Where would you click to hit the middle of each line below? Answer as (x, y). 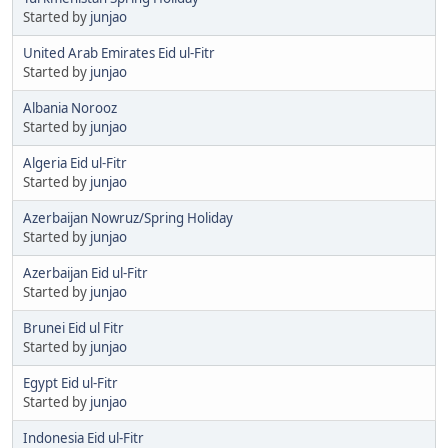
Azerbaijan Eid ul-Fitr (85, 272)
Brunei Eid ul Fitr (73, 327)
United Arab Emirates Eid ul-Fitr (119, 52)
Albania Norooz (70, 107)
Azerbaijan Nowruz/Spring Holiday (128, 217)
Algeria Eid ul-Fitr (75, 162)
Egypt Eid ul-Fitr (70, 382)
